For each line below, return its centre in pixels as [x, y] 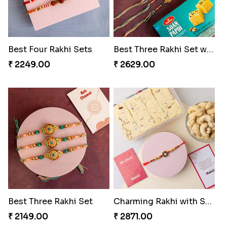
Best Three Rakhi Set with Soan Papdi [210, 49]
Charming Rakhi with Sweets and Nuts [208, 201]
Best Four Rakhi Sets [50, 49]
